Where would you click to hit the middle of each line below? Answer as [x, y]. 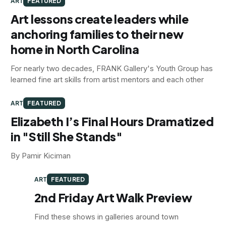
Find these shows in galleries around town [106, 216]
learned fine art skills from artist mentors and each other [107, 79]
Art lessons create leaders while [99, 19]
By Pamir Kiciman [40, 155]
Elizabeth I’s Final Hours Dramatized [112, 121]
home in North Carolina [75, 49]
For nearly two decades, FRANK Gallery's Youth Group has [111, 68]
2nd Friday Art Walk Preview [113, 197]
